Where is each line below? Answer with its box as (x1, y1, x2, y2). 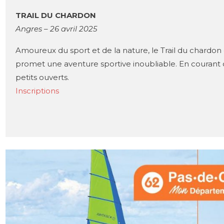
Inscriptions (15, 85, 59, 95)
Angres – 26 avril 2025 (15, 23, 97, 33)
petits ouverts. (15, 72, 69, 82)
